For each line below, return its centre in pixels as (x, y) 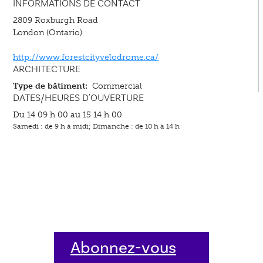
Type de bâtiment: (50, 85)
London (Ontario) (48, 32)
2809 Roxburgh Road (56, 20)
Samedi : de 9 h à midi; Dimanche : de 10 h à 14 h (97, 126)
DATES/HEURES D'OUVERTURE (79, 98)
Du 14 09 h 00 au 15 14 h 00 (68, 114)
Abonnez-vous (123, 248)
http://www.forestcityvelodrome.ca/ (86, 57)
